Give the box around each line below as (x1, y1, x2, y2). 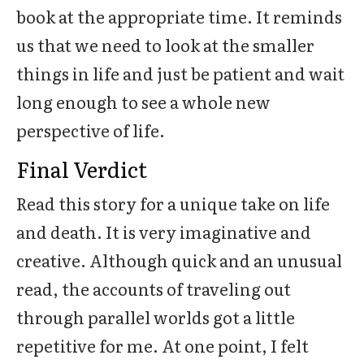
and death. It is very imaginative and (16, 219, 311, 244)
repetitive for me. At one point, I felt (16, 333, 309, 357)
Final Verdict (16, 153, 147, 184)
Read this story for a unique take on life (16, 191, 330, 215)
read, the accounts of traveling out (16, 276, 291, 301)
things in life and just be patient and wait (16, 61, 344, 85)
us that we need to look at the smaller (16, 32, 314, 57)
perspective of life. (16, 118, 165, 142)
